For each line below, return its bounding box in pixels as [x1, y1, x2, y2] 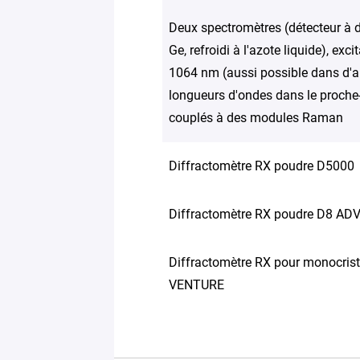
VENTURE [169, 277, 224, 292]
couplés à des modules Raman [169, 110, 343, 125]
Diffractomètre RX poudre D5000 [169, 158, 354, 174]
